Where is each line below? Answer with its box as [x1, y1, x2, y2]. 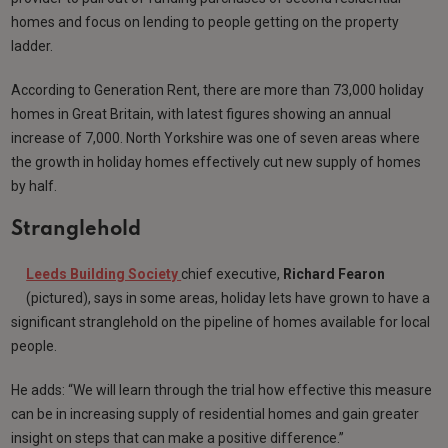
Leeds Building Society [26, 266, 182, 283]
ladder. [11, 38, 54, 55]
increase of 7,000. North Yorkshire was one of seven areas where [11, 130, 421, 147]
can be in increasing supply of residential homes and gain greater [11, 406, 420, 423]
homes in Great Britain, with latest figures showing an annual [11, 106, 392, 123]
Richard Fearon [283, 266, 386, 283]
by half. [11, 178, 58, 195]
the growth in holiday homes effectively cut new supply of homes [11, 154, 422, 171]
